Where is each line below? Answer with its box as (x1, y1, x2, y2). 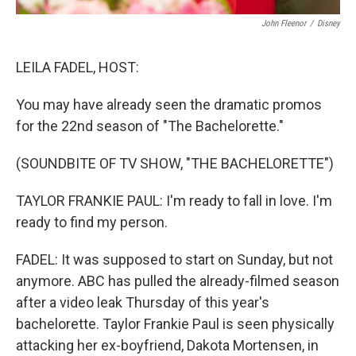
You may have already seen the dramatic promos (16, 96, 322, 113)
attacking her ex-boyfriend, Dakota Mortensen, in (16, 337, 319, 354)
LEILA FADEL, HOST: (16, 59, 139, 75)
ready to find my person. (16, 214, 168, 230)
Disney (317, 18, 340, 29)
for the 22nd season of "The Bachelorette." (16, 118, 284, 134)
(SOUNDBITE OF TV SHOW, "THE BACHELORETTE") (16, 155, 334, 172)
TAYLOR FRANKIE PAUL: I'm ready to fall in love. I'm (16, 192, 332, 209)
